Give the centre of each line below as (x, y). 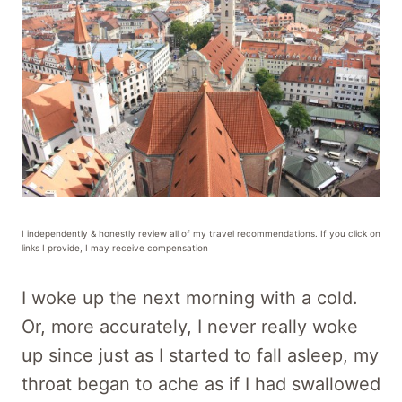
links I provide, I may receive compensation (115, 247)
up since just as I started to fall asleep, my (200, 355)
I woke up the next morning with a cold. (190, 297)
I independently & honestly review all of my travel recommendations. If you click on (201, 233)
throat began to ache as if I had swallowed (201, 384)
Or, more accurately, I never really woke (190, 326)
